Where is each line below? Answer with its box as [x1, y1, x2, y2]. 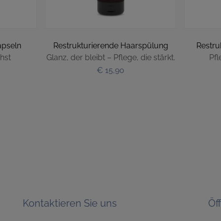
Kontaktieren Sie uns [22, 197, 117, 210]
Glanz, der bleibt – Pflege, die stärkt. [46, 53, 175, 63]
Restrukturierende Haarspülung [53, 41, 168, 51]
